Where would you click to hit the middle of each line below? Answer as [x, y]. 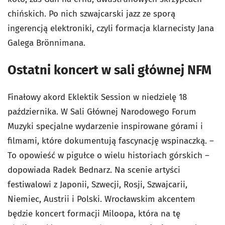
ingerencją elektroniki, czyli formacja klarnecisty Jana [111, 28]
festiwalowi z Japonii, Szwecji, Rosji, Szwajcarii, [97, 185]
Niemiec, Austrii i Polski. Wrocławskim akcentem [101, 199]
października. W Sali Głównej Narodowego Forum [102, 112]
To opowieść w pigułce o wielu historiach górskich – [108, 155]
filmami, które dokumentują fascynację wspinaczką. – [111, 141]
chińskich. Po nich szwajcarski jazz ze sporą [91, 14]
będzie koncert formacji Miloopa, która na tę [94, 214]
